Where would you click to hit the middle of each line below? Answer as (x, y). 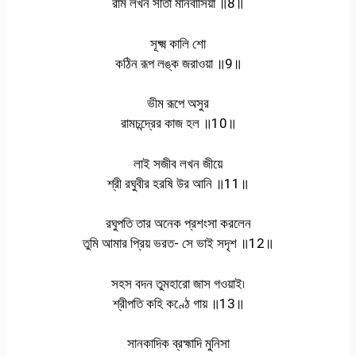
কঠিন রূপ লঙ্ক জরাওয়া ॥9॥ (178, 63)
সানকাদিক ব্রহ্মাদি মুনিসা (178, 344)
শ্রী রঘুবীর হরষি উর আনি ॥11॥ (178, 183)
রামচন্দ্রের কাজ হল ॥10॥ (178, 124)
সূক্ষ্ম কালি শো (178, 43)
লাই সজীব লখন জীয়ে (178, 163)
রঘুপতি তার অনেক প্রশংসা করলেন (178, 224)
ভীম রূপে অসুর (178, 104)
